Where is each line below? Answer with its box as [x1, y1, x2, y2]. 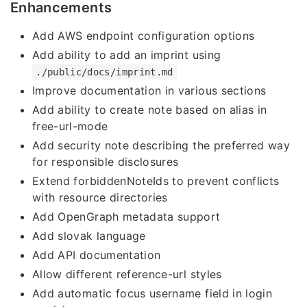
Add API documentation [32, 247, 161, 262]
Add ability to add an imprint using [32, 47, 221, 62]
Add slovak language [32, 228, 146, 243]
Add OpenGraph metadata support [32, 209, 221, 223]
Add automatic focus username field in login [32, 286, 273, 300]
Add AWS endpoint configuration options [32, 28, 255, 42]
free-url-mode [32, 119, 108, 133]
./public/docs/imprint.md [36, 66, 173, 77]
